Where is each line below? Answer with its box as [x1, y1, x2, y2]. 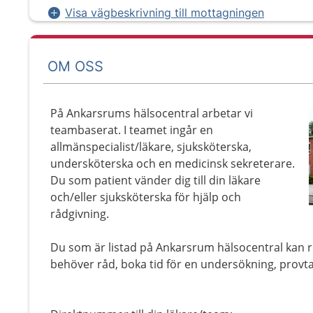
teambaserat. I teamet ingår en [50, 122, 213, 138]
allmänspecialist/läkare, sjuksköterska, [50, 139, 252, 154]
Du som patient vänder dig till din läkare [50, 173, 261, 188]
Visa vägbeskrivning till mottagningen [65, 6, 264, 20]
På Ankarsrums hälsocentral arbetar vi [50, 105, 253, 121]
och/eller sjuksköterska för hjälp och [50, 189, 241, 205]
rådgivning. [50, 206, 109, 221]
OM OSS [48, 57, 103, 75]
